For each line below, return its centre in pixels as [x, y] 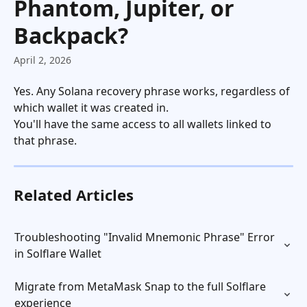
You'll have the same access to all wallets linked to [144, 124]
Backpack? [71, 35]
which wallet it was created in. [91, 108]
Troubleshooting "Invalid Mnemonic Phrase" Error [146, 237]
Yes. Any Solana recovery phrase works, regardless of [153, 91]
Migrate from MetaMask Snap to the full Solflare [142, 286]
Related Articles [74, 195]
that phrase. [45, 140]
